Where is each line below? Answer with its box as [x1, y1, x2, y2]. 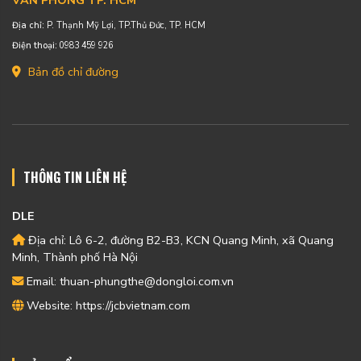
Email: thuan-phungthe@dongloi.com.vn [23, 272, 234, 289]
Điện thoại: [12, 39, 57, 52]
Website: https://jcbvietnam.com [23, 297, 190, 313]
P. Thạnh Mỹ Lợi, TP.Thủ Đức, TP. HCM [44, 19, 205, 32]
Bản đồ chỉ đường [24, 63, 118, 80]
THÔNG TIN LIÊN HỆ [23, 167, 127, 187]
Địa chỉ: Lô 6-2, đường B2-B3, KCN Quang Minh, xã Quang [25, 231, 334, 248]
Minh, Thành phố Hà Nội [12, 248, 138, 265]
